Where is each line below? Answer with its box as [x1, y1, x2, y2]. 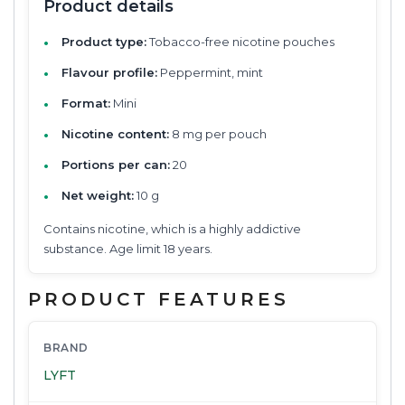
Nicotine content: [61, 126, 169, 141]
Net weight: [61, 187, 134, 202]
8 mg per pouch [169, 126, 267, 141]
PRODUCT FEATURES [28, 287, 289, 310]
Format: [61, 95, 110, 110]
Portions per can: [61, 156, 170, 172]
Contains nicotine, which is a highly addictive [43, 221, 301, 236]
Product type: [61, 33, 146, 49]
